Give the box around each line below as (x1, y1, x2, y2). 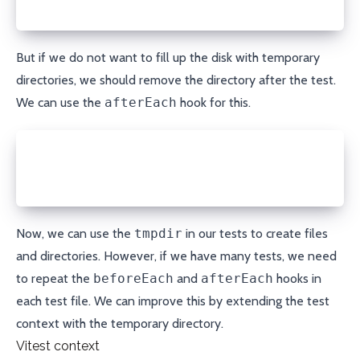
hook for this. (177, 95, 251, 110)
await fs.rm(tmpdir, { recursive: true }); (29, 162, 305, 174)
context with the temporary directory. (16, 316, 223, 331)
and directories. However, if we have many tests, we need (16, 248, 337, 264)
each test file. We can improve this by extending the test (16, 293, 329, 309)
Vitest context (16, 338, 100, 354)
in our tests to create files (182, 226, 328, 241)
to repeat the (16, 271, 93, 286)
